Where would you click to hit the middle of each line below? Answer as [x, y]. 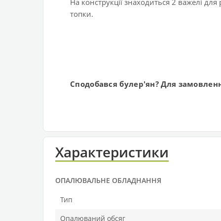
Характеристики [112, 152]
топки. [82, 14]
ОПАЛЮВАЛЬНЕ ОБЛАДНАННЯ [108, 181]
